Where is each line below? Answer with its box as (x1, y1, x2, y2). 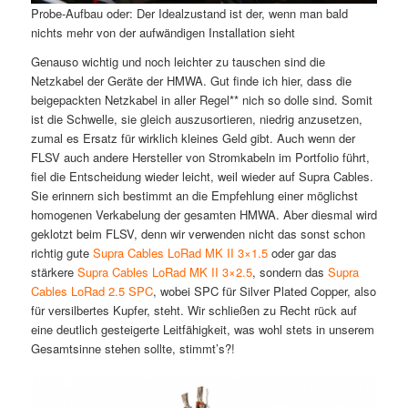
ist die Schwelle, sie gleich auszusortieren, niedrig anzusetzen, (30, 110, 362, 128)
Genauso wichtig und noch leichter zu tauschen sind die (30, 53, 325, 71)
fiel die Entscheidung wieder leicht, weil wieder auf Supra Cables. (30, 168, 373, 186)
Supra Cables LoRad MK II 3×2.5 (76, 263, 252, 281)
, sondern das (251, 263, 328, 281)
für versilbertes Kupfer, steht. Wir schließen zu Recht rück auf (30, 301, 357, 320)
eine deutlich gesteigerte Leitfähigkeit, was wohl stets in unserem (30, 321, 374, 339)
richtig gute (30, 244, 93, 262)
